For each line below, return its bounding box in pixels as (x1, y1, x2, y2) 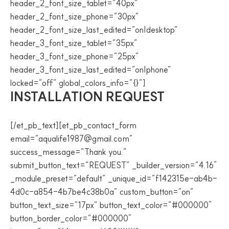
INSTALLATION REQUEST (10, 89, 165, 104)
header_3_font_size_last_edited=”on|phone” (10, 64, 171, 75)
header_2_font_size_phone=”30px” (10, 11, 139, 21)
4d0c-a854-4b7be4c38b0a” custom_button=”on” (10, 187, 194, 197)
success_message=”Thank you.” (10, 147, 127, 157)
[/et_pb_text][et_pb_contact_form (10, 120, 136, 130)
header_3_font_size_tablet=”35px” (10, 38, 138, 48)
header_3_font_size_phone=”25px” (10, 51, 139, 61)
